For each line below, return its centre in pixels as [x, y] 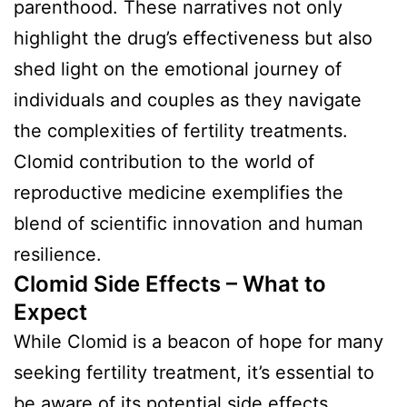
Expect [50, 312]
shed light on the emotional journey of [178, 69]
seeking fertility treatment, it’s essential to [194, 372]
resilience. [58, 254]
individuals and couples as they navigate [188, 99]
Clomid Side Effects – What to [170, 283]
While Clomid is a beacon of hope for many [199, 341]
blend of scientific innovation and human [189, 223]
